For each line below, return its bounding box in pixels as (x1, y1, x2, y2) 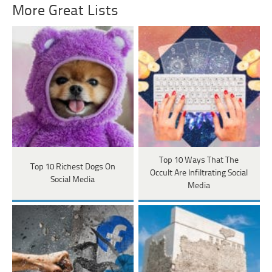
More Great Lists (12, 3, 119, 19)
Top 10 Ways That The (159, 156, 239, 166)
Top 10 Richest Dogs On (30, 162, 115, 172)
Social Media (50, 175, 95, 185)
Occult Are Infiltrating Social (150, 169, 248, 178)
